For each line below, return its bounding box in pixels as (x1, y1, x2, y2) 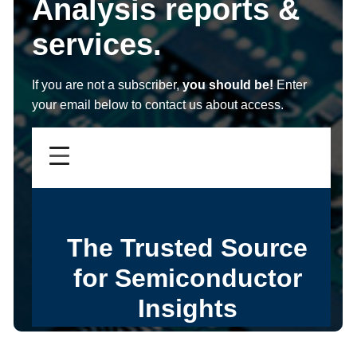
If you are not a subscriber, (32, 77, 182, 92)
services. (32, 26, 162, 61)
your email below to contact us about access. (32, 97, 284, 112)
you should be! (182, 77, 273, 92)
